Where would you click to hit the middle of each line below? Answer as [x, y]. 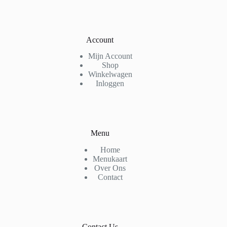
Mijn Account [110, 56]
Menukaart [110, 159]
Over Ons [110, 168]
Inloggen [110, 84]
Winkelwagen [110, 74]
